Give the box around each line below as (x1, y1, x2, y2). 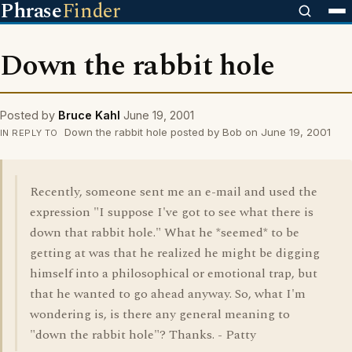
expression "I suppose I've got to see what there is (30, 203, 313, 222)
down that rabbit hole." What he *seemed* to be (30, 223, 299, 242)
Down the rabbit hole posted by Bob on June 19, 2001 (60, 126, 331, 138)
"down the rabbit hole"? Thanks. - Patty (30, 325, 256, 344)
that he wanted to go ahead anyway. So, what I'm (30, 284, 306, 303)
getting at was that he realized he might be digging (30, 244, 320, 262)
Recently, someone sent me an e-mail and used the (30, 182, 317, 201)
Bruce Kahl (58, 108, 120, 122)
